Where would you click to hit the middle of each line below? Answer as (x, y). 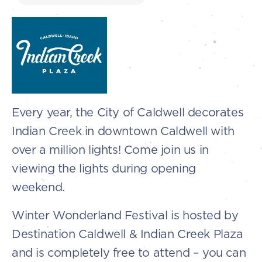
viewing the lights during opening (104, 168)
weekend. (38, 187)
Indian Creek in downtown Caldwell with (123, 131)
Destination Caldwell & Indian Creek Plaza (127, 234)
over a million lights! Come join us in (110, 149)
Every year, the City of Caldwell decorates (128, 112)
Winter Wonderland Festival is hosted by (125, 215)
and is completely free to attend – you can (129, 252)
